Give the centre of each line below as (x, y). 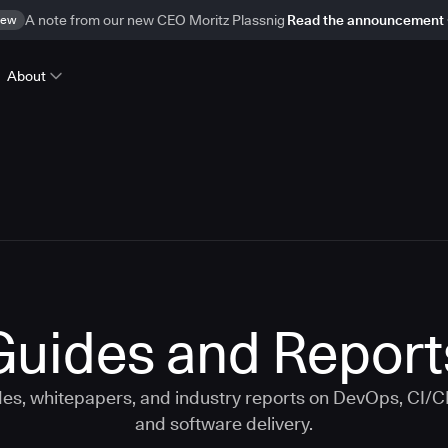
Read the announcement (365, 20)
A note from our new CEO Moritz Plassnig (154, 20)
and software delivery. (224, 423)
